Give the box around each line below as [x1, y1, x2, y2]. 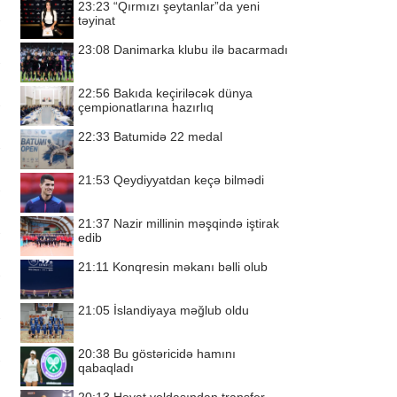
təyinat [78, 13, 115, 27]
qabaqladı [78, 361, 134, 375]
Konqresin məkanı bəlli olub [113, 260, 268, 274]
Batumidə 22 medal [113, 129, 222, 144]
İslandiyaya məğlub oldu [113, 303, 249, 317]
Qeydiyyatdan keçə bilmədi [113, 173, 264, 187]
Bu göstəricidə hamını [113, 346, 236, 361]
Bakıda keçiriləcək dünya [113, 86, 253, 100]
